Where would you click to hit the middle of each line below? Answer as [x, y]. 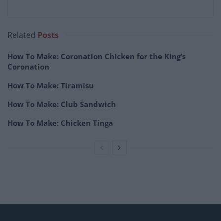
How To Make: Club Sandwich [62, 104]
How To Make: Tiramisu [51, 86]
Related [21, 35]
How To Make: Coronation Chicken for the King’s [96, 56]
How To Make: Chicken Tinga [60, 123]
